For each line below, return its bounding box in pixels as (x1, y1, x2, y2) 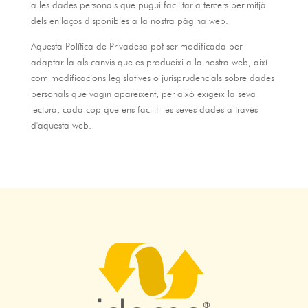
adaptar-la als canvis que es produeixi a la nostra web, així (30, 56, 267, 67)
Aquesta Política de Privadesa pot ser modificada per (30, 41, 242, 52)
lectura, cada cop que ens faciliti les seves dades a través (30, 104, 258, 115)
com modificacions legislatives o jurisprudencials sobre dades (30, 72, 274, 83)
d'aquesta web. (30, 120, 91, 131)
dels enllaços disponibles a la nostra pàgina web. (30, 15, 228, 26)
